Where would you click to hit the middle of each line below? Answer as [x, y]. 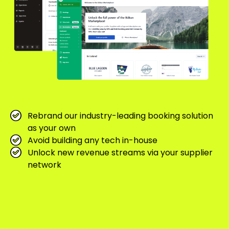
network [44, 165]
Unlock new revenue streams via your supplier [120, 152]
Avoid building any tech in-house [93, 140]
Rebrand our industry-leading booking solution [120, 116]
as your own [52, 128]
